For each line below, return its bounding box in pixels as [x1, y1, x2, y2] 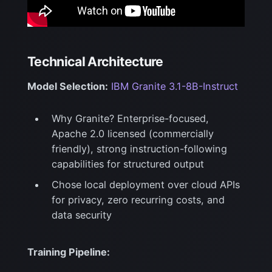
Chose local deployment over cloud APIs [51, 178, 240, 191]
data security [51, 208, 112, 221]
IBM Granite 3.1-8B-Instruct [110, 80, 238, 93]
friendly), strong [51, 143, 130, 155]
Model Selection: [27, 80, 108, 93]
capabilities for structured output [51, 158, 204, 171]
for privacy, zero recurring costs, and [51, 193, 225, 206]
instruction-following [129, 143, 227, 155]
